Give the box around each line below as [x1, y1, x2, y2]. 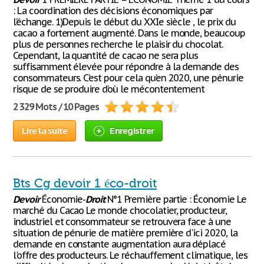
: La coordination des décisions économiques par [13, 5, 213, 16]
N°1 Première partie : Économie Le [105, 193, 246, 205]
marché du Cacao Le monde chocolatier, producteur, [13, 204, 227, 216]
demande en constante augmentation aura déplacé [13, 238, 226, 250]
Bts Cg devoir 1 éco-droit [13, 176, 157, 190]
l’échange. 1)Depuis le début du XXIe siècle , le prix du [13, 16, 236, 28]
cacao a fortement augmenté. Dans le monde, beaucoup [13, 27, 245, 39]
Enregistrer [110, 125, 154, 136]
